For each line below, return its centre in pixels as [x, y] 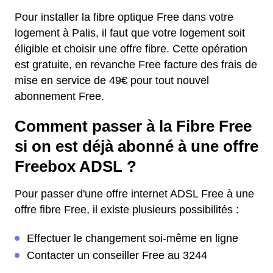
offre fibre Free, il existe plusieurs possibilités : [127, 210]
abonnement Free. [59, 96]
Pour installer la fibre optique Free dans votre [124, 17]
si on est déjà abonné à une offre [136, 146]
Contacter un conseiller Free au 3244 [117, 255]
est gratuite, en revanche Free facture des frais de [136, 65]
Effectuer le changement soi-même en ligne [133, 238]
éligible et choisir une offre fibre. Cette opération [131, 49]
